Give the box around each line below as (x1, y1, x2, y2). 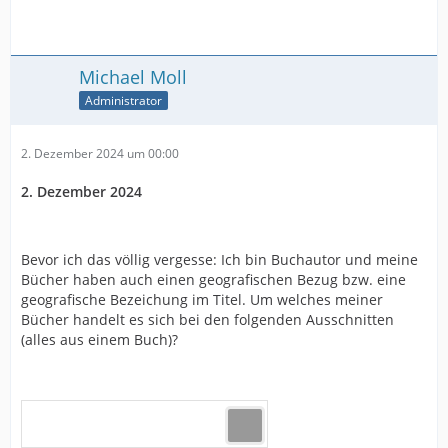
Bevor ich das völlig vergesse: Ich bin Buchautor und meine (21, 250, 418, 269)
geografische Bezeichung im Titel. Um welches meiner (21, 290, 383, 309)
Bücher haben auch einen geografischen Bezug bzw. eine (21, 270, 406, 289)
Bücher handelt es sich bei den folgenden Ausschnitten (21, 310, 394, 329)
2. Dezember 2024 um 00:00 (21, 145, 179, 162)
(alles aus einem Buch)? (21, 330, 178, 349)
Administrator (85, 91, 162, 109)
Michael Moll (79, 65, 187, 89)
